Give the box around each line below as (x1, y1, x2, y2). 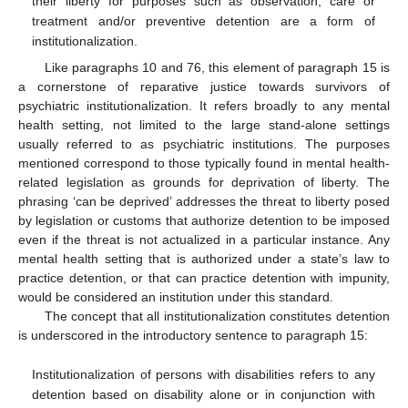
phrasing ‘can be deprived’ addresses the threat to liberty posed (18, 193, 390, 209)
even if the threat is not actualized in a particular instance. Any (18, 231, 390, 247)
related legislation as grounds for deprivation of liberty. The (18, 174, 390, 189)
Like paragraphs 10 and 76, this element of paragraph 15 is (44, 59, 390, 75)
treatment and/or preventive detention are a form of (32, 14, 375, 29)
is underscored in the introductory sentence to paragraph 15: (18, 327, 368, 342)
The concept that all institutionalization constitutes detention (44, 308, 390, 323)
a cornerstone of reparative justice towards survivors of (18, 78, 390, 94)
